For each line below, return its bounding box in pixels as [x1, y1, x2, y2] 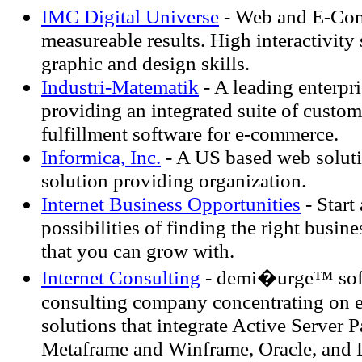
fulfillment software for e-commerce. [41, 122, 339, 145]
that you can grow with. [41, 239, 234, 262]
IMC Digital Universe [41, 5, 219, 27]
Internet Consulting [41, 266, 200, 288]
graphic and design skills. [41, 52, 250, 74]
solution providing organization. [41, 169, 306, 192]
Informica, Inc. [41, 145, 161, 168]
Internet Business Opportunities [41, 192, 301, 215]
